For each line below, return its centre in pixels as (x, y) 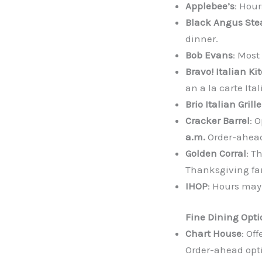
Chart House (213, 234)
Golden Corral (216, 153)
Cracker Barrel (218, 120)
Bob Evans (209, 55)
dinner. (202, 38)
